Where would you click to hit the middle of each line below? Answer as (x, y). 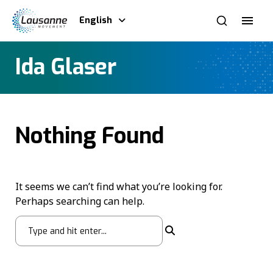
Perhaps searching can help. (80, 201)
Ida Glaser (66, 67)
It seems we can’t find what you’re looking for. (119, 186)
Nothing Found (90, 136)
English (96, 20)
